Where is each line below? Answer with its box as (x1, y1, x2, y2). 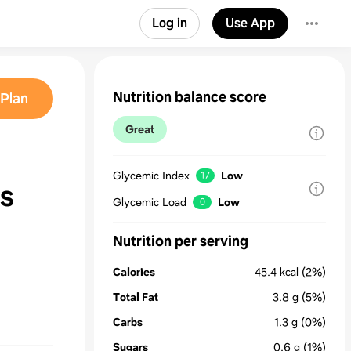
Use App (226, 15, 275, 31)
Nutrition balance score (113, 88, 266, 107)
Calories (113, 265, 155, 279)
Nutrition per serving (113, 232, 248, 251)
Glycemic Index (113, 168, 190, 183)
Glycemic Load (113, 195, 186, 209)
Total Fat (113, 290, 158, 304)
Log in (152, 15, 187, 31)
